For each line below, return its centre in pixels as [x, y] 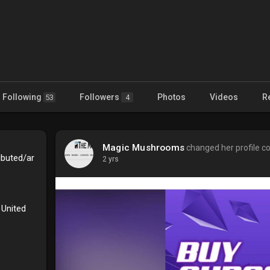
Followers [100, 97]
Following [23, 97]
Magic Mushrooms [143, 147]
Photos [171, 97]
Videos [224, 97]
